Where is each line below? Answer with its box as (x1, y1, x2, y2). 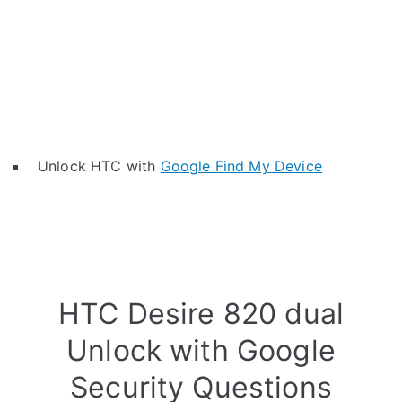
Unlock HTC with (38, 157, 161, 175)
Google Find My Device (160, 157, 322, 175)
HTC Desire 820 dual (57, 296, 345, 331)
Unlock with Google (66, 333, 336, 368)
